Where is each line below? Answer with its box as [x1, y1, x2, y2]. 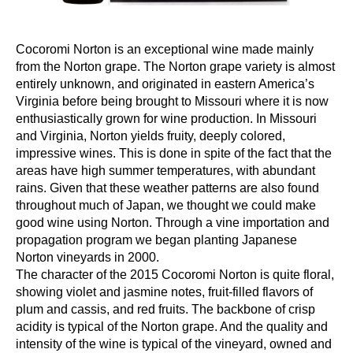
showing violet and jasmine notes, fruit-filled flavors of [16, 284, 313, 299]
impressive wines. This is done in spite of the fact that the [16, 146, 332, 160]
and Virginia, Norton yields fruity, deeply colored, [16, 128, 285, 143]
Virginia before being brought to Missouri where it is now [16, 94, 329, 108]
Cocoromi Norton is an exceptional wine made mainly [16, 42, 314, 56]
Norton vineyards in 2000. [16, 250, 159, 264]
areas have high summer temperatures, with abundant [16, 163, 315, 177]
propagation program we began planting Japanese [16, 232, 297, 247]
